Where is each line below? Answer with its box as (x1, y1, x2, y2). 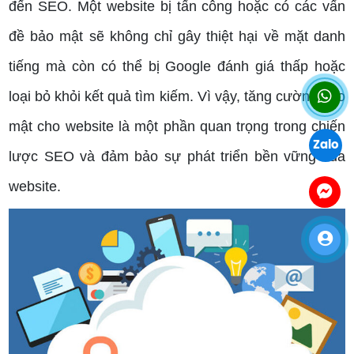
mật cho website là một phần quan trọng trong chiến (9, 119, 345, 135)
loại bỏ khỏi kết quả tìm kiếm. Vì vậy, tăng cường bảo (9, 88, 345, 105)
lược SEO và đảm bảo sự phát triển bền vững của (9, 149, 345, 165)
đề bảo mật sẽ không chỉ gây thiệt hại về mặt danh (9, 28, 345, 45)
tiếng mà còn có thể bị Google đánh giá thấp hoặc (9, 58, 345, 75)
